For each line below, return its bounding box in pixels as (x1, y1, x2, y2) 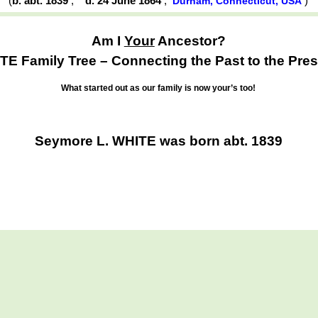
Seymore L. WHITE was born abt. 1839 (34, 133, 283, 149)
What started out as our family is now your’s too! (61, 83, 256, 94)
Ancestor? (154, 33, 226, 48)
